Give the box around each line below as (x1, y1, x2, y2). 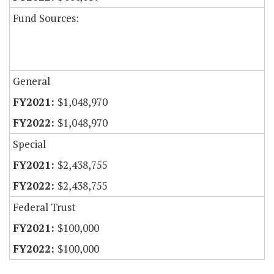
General (13, 74, 50, 89)
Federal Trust (13, 200, 76, 215)
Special (13, 137, 46, 152)
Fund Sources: (13, 11, 79, 26)
